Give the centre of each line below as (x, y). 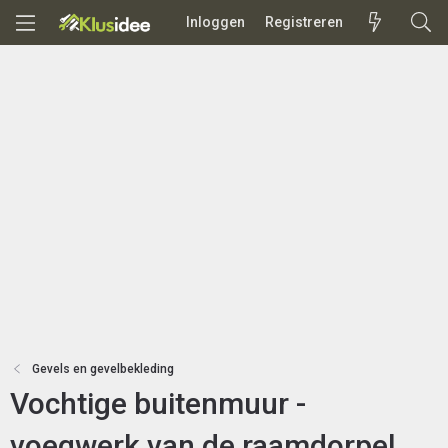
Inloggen (215, 22)
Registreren (303, 22)
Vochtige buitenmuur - (158, 403)
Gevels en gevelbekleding (103, 369)
